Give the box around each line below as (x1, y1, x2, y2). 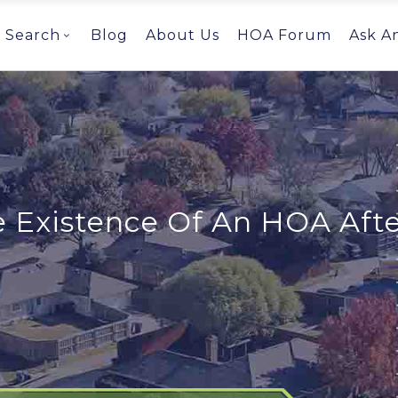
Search (5, 26, 60, 44)
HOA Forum (237, 26, 331, 44)
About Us (146, 26, 219, 44)
